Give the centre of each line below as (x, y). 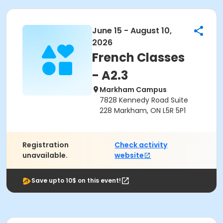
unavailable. (45, 155)
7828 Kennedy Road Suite (144, 100)
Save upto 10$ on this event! (76, 180)
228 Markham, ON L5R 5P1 (143, 111)
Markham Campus (133, 90)
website (129, 155)
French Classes (138, 57)
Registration (46, 145)
